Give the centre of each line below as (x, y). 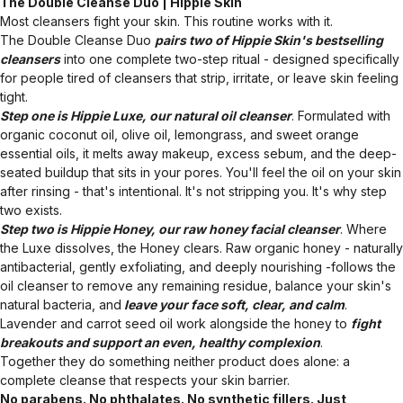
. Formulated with (341, 115)
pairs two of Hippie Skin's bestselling (269, 40)
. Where (363, 228)
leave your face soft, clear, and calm (233, 304)
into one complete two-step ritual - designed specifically (230, 58)
